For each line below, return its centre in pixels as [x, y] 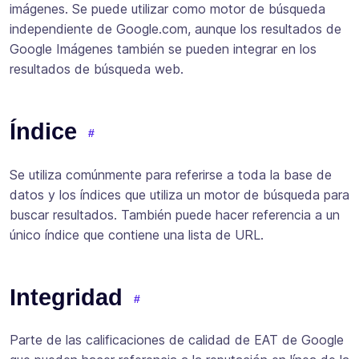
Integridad [66, 297]
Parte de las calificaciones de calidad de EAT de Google [177, 340]
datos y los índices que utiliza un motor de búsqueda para [179, 194]
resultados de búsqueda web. [97, 69]
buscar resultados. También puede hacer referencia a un [175, 214]
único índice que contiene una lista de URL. [137, 234]
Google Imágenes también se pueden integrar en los [163, 48]
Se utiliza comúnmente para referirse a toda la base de [171, 174]
